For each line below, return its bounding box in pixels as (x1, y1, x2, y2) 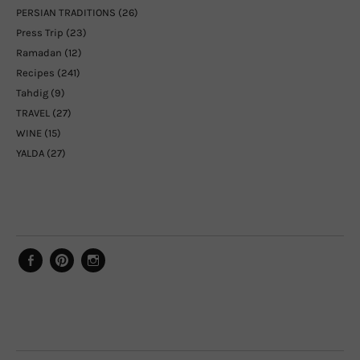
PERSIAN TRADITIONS (16, 6, 116, 18)
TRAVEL (16, 106, 50, 119)
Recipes (16, 66, 55, 79)
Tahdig (16, 86, 48, 99)
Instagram (81, 270, 142, 286)
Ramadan (16, 46, 62, 59)
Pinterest (50, 270, 103, 286)
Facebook (18, 270, 74, 286)
